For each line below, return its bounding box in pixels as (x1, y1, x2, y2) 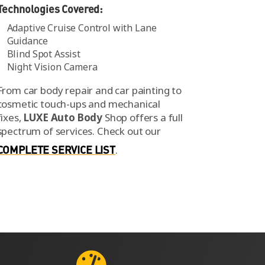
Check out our (96, 124, 161, 138)
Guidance (7, 34, 48, 47)
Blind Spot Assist (7, 47, 80, 60)
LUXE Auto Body (24, 110, 103, 124)
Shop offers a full (102, 110, 183, 124)
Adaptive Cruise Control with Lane (7, 21, 157, 34)
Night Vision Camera (7, 60, 98, 73)
